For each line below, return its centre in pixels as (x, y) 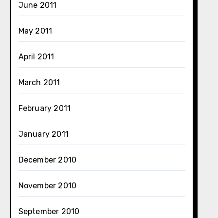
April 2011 (36, 57)
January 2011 (44, 134)
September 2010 (49, 211)
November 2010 (47, 186)
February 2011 (45, 108)
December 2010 (47, 160)
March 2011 (39, 82)
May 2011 (35, 31)
